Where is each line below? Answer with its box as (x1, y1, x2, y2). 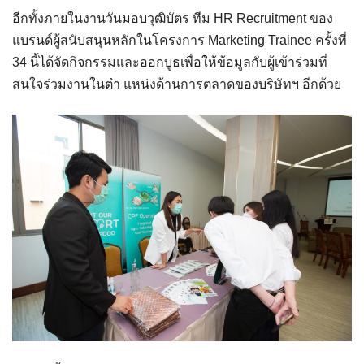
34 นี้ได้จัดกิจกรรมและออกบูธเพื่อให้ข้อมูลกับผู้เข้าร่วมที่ (12, 55, 327, 70)
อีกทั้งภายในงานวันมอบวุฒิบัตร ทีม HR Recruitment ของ (12, 11, 333, 26)
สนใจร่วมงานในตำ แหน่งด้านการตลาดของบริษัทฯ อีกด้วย (12, 77, 341, 92)
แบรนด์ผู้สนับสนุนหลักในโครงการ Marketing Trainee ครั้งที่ (12, 33, 347, 48)
